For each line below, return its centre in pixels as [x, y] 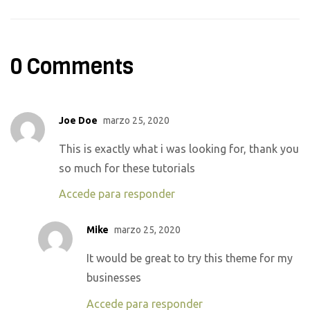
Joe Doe [78, 120]
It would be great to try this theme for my [190, 258]
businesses [114, 278]
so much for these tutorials [127, 168]
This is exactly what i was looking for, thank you [179, 148]
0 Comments [72, 67]
